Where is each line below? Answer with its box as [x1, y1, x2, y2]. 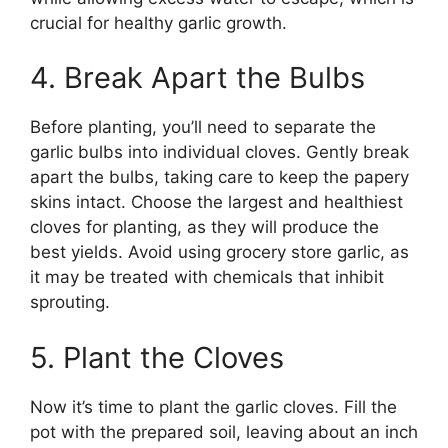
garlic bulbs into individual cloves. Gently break [30, 142, 409, 163]
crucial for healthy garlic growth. [30, 12, 287, 33]
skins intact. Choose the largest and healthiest [30, 192, 403, 213]
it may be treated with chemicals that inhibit [30, 267, 384, 288]
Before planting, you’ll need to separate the [30, 117, 376, 138]
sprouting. [30, 292, 110, 313]
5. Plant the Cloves [30, 339, 284, 375]
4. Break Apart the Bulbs [30, 60, 365, 96]
